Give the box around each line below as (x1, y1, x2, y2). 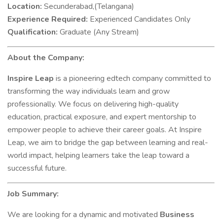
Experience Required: (7, 14, 88, 25)
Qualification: (7, 27, 58, 37)
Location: (7, 1, 42, 12)
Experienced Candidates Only (88, 14, 190, 25)
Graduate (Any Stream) (58, 27, 139, 37)
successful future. (7, 163, 67, 174)
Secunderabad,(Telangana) (42, 1, 134, 12)
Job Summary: (7, 188, 59, 199)
